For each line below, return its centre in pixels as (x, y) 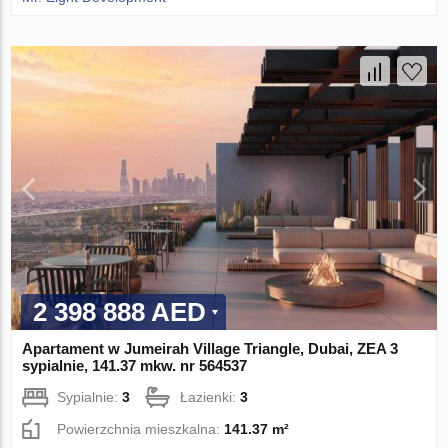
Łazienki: (210, 396)
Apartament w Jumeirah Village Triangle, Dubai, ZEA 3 (210, 348)
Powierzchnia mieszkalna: (141, 428)
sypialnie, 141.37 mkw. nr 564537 (135, 365)
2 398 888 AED (120, 311)
